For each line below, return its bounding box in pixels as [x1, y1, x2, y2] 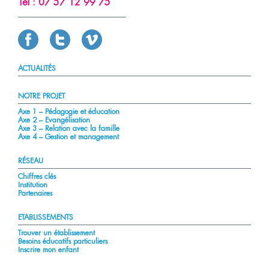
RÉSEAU [17, 157, 43, 165]
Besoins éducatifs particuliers [17, 238, 107, 245]
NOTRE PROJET [17, 92, 65, 100]
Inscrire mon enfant [17, 246, 79, 253]
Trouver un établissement [17, 229, 95, 237]
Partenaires [17, 190, 52, 197]
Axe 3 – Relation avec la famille [17, 125, 119, 132]
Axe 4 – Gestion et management [17, 133, 119, 141]
